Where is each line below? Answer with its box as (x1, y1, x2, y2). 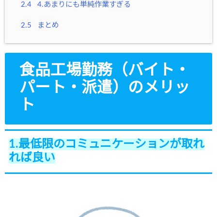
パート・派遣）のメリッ (19, 80, 190, 96)
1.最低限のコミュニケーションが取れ (9, 139, 204, 151)
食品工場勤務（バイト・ (19, 62, 190, 78)
